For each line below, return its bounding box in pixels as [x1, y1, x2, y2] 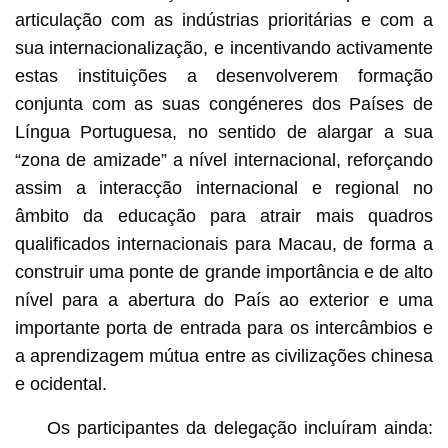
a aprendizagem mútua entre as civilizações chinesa [14, 345, 434, 366]
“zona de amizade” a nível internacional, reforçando [14, 149, 434, 170]
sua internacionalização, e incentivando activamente [14, 37, 434, 58]
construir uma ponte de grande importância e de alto [14, 261, 434, 282]
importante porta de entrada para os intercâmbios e [14, 317, 434, 338]
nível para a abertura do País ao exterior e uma [14, 289, 434, 310]
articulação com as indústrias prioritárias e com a [14, 9, 434, 30]
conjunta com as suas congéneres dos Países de [14, 93, 434, 114]
